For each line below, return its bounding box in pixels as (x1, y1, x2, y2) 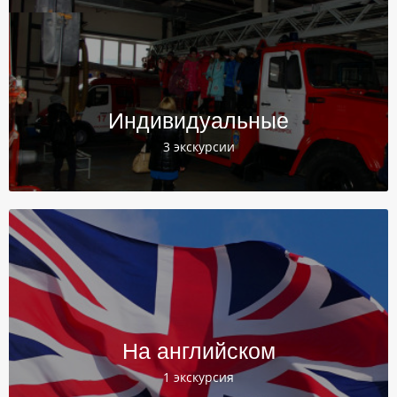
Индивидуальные (108, 108, 289, 133)
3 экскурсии (162, 138, 235, 155)
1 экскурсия (163, 369, 234, 385)
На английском (121, 339, 276, 363)
